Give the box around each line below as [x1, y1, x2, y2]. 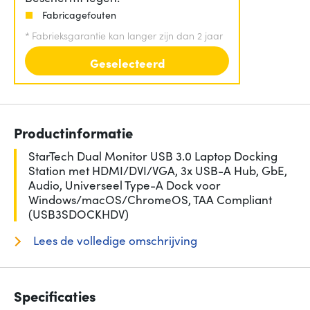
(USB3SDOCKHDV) [28, 206, 129, 223]
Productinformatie [14, 122, 133, 143]
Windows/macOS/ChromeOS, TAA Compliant [28, 191, 272, 208]
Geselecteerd [89, 55, 165, 71]
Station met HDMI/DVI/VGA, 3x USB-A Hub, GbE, [28, 162, 287, 179]
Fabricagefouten [42, 7, 116, 21]
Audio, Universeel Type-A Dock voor [28, 176, 221, 194]
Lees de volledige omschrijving [30, 232, 197, 249]
